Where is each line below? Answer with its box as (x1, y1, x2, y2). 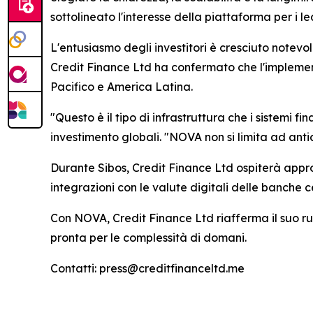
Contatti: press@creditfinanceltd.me (50, 261, 245, 275)
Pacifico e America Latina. (50, 80, 193, 94)
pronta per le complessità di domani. (50, 231, 247, 245)
